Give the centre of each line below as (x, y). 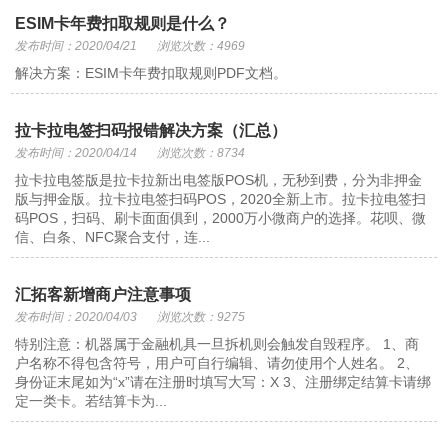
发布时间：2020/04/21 (76, 46)
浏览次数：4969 (201, 46)
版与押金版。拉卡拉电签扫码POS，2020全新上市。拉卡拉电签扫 (221, 199)
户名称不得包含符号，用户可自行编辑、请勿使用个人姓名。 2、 (217, 363)
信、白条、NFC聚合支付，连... (113, 237)
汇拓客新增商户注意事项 (103, 294)
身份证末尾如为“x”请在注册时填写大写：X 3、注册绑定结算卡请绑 (223, 382)
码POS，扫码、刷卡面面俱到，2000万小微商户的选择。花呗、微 (221, 218)
